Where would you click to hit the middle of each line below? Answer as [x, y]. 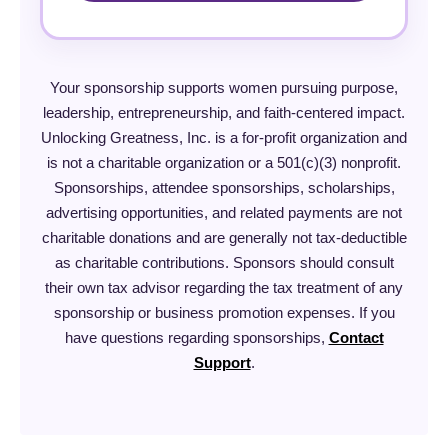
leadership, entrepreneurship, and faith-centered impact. [224, 112]
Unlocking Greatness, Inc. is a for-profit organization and [224, 137]
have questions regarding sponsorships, [196, 337]
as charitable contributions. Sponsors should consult [224, 262]
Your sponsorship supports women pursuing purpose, [224, 87]
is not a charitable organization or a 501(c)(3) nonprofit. [224, 162]
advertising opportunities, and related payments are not [224, 212]
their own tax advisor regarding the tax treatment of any [224, 287]
